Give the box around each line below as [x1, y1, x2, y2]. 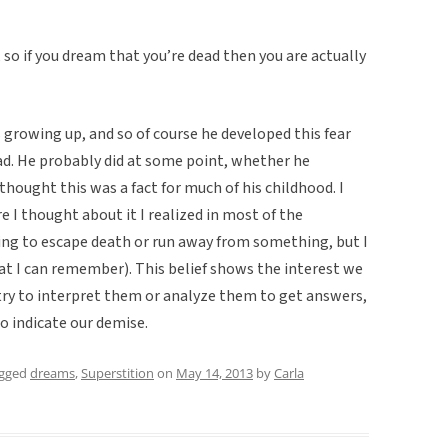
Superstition [81, 363, 154, 382]
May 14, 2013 [176, 363, 253, 382]
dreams [30, 363, 75, 382]
